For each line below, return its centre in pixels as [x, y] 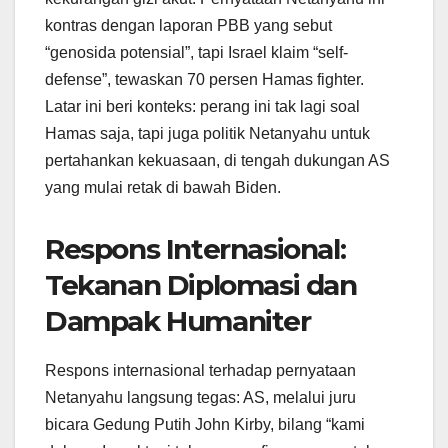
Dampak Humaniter [178, 321]
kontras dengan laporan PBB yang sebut [188, 26]
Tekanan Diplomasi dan [201, 285]
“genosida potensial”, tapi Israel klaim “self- [196, 53]
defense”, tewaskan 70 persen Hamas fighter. [204, 80]
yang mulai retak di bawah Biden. [163, 188]
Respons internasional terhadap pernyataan [200, 370]
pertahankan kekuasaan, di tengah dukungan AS [217, 161]
